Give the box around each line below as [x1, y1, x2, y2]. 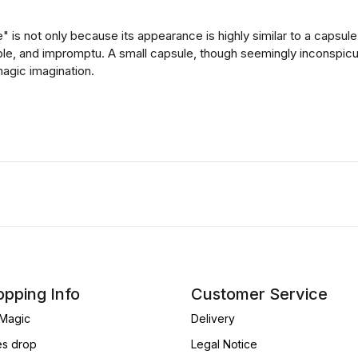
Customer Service [191, 284, 328, 304]
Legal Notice [191, 337, 257, 352]
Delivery [191, 311, 235, 325]
